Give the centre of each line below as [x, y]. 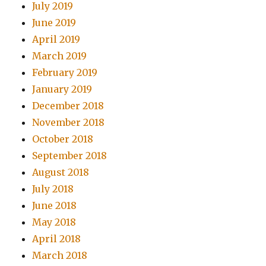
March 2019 [60, 56]
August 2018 [61, 172]
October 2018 [63, 139]
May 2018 [54, 222]
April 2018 [57, 239]
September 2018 [70, 156]
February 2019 [65, 73]
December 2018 [68, 106]
